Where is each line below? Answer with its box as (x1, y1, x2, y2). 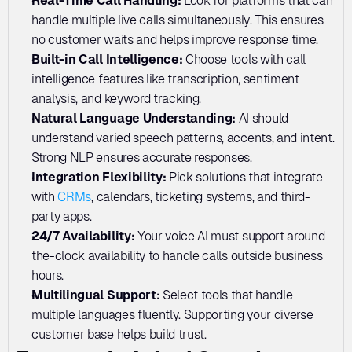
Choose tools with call (185, 51, 306, 67)
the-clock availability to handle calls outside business (31, 247, 323, 263)
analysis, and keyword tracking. (31, 90, 204, 106)
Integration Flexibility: (31, 169, 167, 185)
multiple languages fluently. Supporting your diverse (31, 306, 313, 322)
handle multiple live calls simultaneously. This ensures (31, 12, 324, 27)
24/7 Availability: (31, 228, 137, 244)
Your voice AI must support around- (137, 228, 331, 244)
